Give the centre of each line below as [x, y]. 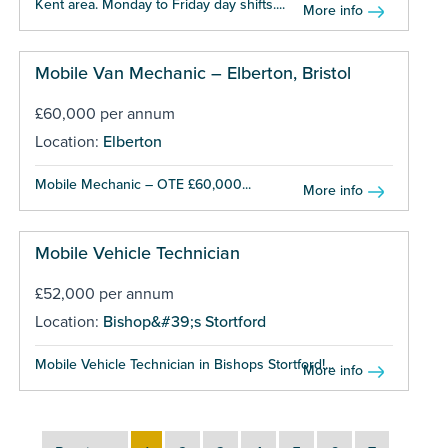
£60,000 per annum [104, 113]
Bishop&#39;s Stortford [184, 321]
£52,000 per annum [104, 293]
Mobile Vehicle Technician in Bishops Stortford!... [184, 364]
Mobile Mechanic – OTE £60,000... [142, 184]
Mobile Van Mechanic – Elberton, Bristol [192, 72]
